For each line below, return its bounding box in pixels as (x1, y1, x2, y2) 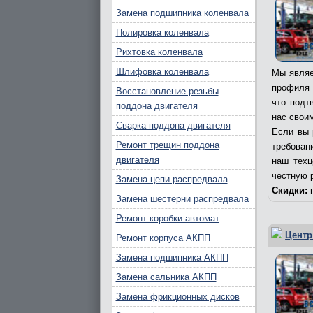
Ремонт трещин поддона (115, 140, 219, 150)
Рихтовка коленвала (115, 47, 203, 57)
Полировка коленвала (115, 27, 209, 38)
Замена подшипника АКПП (115, 252, 228, 263)
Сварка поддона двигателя (115, 120, 231, 131)
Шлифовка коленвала (115, 66, 209, 77)
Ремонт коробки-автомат (115, 213, 219, 224)
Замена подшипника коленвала (115, 8, 249, 18)
